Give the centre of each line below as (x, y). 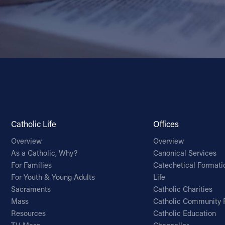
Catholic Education (185, 213)
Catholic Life (33, 124)
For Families (31, 165)
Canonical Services (185, 153)
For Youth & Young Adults (53, 177)
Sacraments (31, 189)
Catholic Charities (183, 189)
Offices (166, 124)
